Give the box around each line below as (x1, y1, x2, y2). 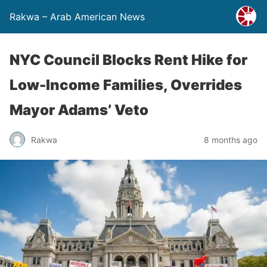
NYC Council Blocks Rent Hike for (10, 51, 247, 69)
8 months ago (204, 134, 257, 145)
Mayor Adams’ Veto (10, 101, 148, 119)
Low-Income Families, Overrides (10, 76, 242, 94)
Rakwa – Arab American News (10, 11, 145, 23)
